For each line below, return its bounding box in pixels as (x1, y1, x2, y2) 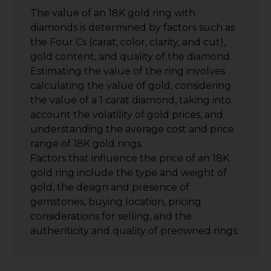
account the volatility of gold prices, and (30, 108, 223, 120)
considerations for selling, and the (30, 210, 192, 222)
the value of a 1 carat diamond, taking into (30, 94, 231, 106)
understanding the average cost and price (30, 123, 234, 135)
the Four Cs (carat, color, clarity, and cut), (30, 36, 226, 48)
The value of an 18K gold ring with (30, 7, 195, 19)
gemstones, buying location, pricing (30, 195, 201, 207)
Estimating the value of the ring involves (30, 65, 225, 77)
